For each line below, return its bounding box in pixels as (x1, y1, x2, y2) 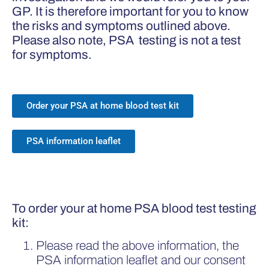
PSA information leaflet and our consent (36, 253, 246, 267)
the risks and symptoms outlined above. (12, 19, 231, 32)
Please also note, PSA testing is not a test (12, 33, 241, 47)
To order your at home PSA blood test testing (12, 201, 256, 215)
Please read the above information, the (36, 239, 239, 253)
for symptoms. (12, 47, 94, 61)
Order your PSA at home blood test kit (26, 100, 179, 111)
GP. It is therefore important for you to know (12, 4, 249, 18)
